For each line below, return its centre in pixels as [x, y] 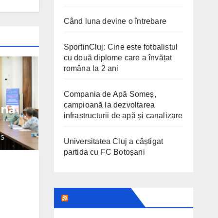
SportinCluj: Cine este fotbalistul [121, 47]
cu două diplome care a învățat [118, 58]
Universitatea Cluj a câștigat [113, 142]
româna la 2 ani [91, 69]
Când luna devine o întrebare [115, 21]
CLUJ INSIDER [98, 198]
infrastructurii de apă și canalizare [123, 116]
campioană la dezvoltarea [109, 105]
